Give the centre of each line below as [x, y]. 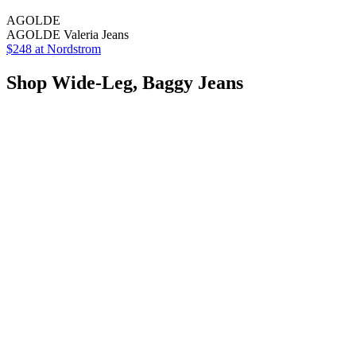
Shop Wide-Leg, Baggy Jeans [125, 82]
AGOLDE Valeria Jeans [68, 34]
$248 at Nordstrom [54, 48]
